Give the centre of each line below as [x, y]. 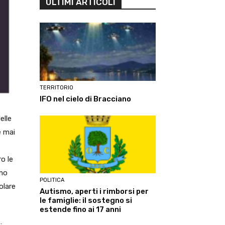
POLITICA [52, 180]
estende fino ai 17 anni [80, 210]
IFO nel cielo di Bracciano [85, 99]
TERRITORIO [57, 87]
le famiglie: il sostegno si [86, 201]
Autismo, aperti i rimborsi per [94, 192]
